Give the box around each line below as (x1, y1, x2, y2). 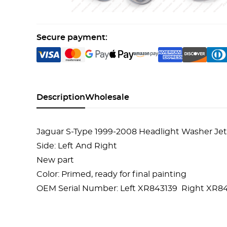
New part (36, 156, 74, 164)
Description (36, 93, 85, 101)
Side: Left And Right (36, 142, 117, 150)
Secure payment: (36, 33, 107, 42)
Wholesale (85, 93, 129, 101)
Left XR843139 (120, 184, 179, 193)
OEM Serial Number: (36, 184, 120, 193)
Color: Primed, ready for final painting (36, 170, 186, 178)
